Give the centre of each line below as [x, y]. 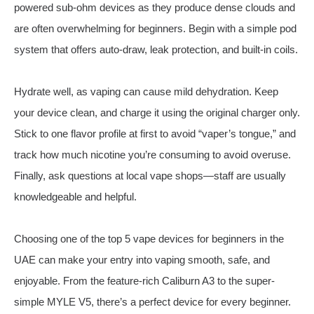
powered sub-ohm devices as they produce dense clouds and [155, 8]
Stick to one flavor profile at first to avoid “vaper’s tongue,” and [155, 134]
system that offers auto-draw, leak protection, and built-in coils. [156, 50]
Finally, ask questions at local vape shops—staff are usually [150, 176]
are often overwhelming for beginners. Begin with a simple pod [155, 29]
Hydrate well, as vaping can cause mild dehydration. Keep [146, 92]
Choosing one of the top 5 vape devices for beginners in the [149, 239]
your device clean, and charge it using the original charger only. [157, 113]
